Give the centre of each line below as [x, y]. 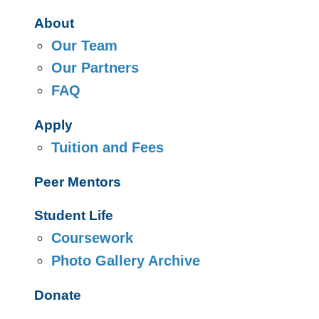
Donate [58, 295]
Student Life [74, 216]
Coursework [92, 238]
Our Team [84, 45]
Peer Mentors [78, 182]
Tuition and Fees [108, 147]
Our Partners [95, 68]
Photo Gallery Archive [126, 260]
